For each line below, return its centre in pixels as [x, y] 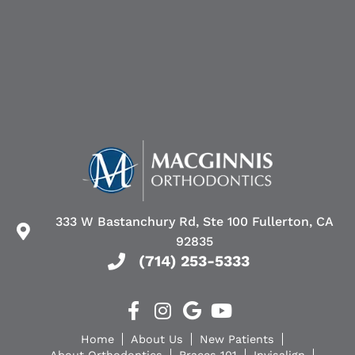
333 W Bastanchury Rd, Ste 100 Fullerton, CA [194, 221]
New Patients [237, 339]
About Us [157, 339]
